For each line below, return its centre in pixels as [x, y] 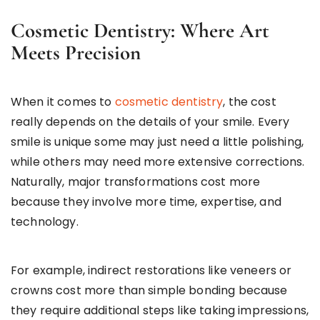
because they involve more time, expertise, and [146, 202]
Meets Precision [76, 53]
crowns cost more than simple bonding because [149, 291]
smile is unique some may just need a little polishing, [157, 142]
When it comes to [63, 102]
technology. [45, 222]
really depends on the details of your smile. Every [150, 122]
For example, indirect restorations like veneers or [151, 271]
